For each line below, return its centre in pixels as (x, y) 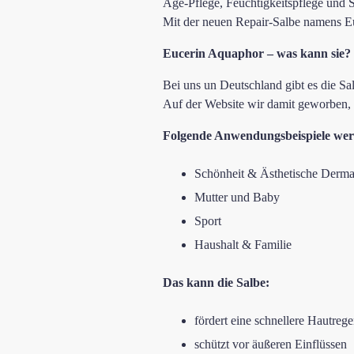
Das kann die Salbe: (216, 282)
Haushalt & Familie (243, 244)
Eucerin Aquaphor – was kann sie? (257, 53)
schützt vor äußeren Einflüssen (271, 344)
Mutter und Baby (237, 197)
